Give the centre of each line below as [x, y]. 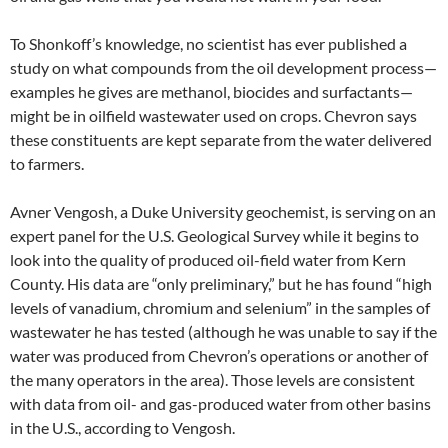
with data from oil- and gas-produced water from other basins [220, 404]
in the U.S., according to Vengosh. [122, 428]
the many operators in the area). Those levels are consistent [212, 380]
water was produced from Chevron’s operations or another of [219, 356]
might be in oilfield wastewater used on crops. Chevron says [213, 116]
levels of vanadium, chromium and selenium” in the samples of [220, 308]
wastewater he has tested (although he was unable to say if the [223, 332]
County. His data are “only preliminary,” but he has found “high [221, 284]
